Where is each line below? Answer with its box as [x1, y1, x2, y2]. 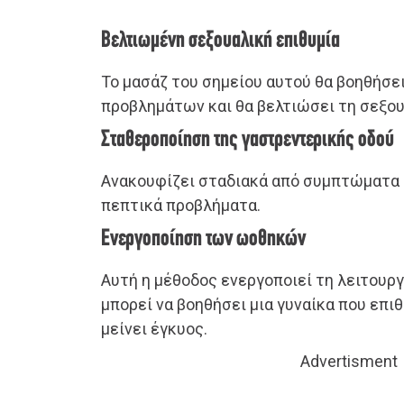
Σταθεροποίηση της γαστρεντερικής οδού [101, 128, 394, 153]
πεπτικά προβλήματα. [101, 196, 261, 216]
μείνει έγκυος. [101, 319, 207, 339]
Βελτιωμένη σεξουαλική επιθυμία [101, 29, 340, 54]
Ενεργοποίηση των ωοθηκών [101, 227, 306, 252]
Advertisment [300, 352, 398, 372]
